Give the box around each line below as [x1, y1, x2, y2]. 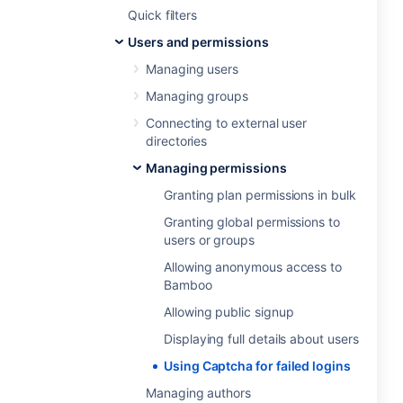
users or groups [164, 232, 255, 247]
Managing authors [146, 385, 251, 400]
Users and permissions [128, 34, 269, 49]
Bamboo [164, 277, 212, 292]
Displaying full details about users [164, 331, 359, 346]
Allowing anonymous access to [164, 259, 343, 274]
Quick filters [128, 7, 198, 22]
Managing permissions [146, 160, 287, 175]
